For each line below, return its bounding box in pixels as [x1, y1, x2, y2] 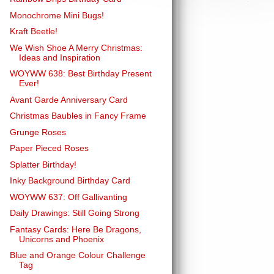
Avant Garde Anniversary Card [9, 94, 128, 105]
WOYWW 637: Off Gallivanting [9, 191, 127, 202]
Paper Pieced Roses [9, 143, 89, 153]
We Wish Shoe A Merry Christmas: [9, 42, 143, 53]
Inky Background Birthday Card [9, 176, 130, 185]
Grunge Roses [9, 127, 66, 137]
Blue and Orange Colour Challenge [9, 250, 146, 260]
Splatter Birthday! [9, 159, 76, 169]
